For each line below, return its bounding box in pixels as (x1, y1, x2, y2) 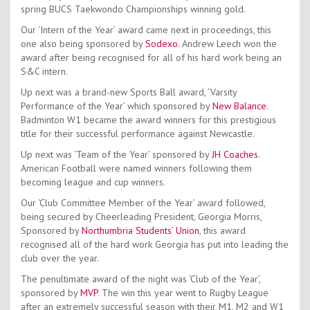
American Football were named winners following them (21, 162, 252, 175)
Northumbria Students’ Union (82, 224, 199, 237)
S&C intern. (21, 65, 68, 78)
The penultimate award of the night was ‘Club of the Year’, (21, 273, 260, 286)
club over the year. (21, 252, 99, 265)
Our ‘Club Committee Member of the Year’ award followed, (21, 197, 265, 210)
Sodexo (145, 37, 178, 51)
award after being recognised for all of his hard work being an (21, 51, 282, 64)
